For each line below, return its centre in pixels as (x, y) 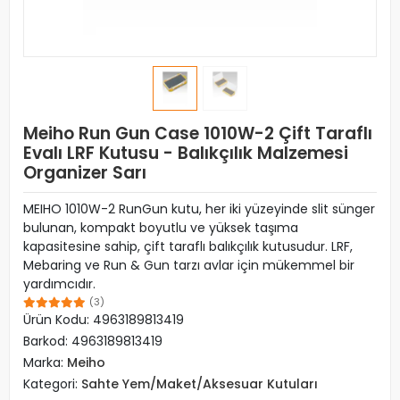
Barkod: (47, 341)
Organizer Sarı (85, 173)
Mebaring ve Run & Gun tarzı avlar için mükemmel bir (189, 265)
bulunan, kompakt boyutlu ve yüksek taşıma (161, 228)
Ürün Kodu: (58, 320)
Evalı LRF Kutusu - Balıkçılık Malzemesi (186, 153)
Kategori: (52, 384)
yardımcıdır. (59, 284)
